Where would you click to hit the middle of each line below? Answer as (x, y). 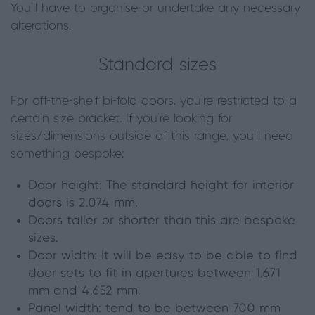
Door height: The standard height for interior (161, 186)
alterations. (41, 26)
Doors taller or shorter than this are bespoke (162, 221)
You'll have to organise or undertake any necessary (155, 8)
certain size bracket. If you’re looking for (121, 119)
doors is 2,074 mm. (83, 203)
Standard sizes (157, 65)
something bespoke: (67, 154)
